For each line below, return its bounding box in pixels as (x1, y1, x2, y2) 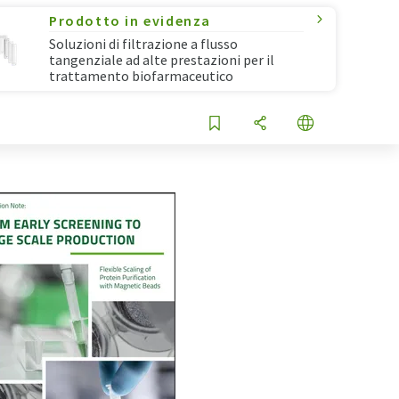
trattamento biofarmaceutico (49, 67, 233, 85)
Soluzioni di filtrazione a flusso (49, 35, 238, 53)
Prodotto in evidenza (49, 12, 211, 29)
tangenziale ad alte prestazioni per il (49, 51, 274, 69)
